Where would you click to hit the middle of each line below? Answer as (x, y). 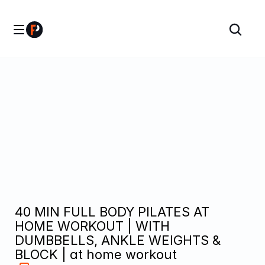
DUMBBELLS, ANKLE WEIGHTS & (118, 240)
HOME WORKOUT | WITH (92, 226)
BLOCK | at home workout (96, 254)
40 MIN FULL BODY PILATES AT (112, 211)
